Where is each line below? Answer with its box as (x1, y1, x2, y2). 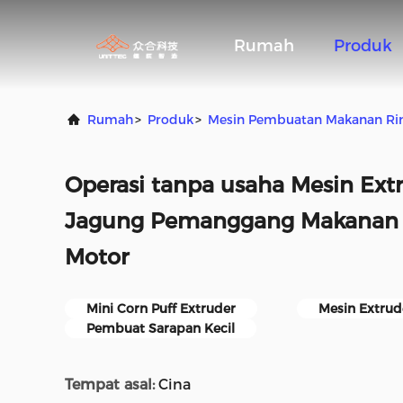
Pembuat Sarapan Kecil (86, 320, 235, 336)
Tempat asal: (65, 376, 155, 393)
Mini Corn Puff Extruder (86, 300, 236, 317)
